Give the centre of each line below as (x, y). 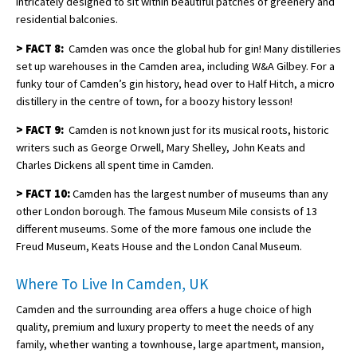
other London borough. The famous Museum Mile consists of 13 (167, 212)
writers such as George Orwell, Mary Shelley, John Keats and (161, 147)
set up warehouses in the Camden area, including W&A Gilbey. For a (175, 66)
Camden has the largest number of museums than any (199, 194)
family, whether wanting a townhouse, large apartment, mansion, (170, 344)
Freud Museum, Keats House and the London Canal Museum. (160, 247)
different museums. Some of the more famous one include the (164, 229)
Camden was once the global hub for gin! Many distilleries (202, 48)
